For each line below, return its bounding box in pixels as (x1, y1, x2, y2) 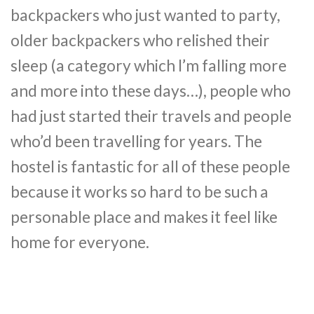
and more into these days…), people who (11, 81, 291, 100)
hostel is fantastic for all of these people (11, 156, 290, 176)
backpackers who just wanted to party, (11, 5, 280, 25)
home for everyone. (11, 232, 149, 252)
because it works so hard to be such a (11, 182, 268, 201)
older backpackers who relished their (11, 30, 270, 50)
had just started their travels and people (11, 106, 292, 125)
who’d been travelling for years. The (11, 131, 262, 151)
